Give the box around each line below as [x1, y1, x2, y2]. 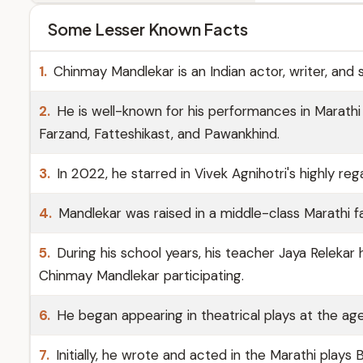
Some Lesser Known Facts [48, 19, 248, 39]
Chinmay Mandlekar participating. [39, 267, 244, 284]
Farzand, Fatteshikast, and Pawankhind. [39, 125, 280, 143]
